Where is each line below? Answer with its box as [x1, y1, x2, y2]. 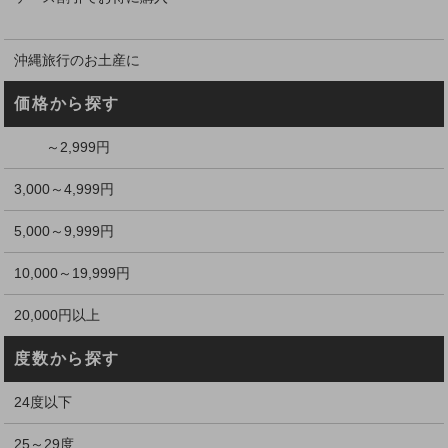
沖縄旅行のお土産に [14, 51, 141, 68]
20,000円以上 [14, 306, 101, 323]
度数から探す [14, 349, 121, 367]
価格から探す [14, 94, 121, 112]
